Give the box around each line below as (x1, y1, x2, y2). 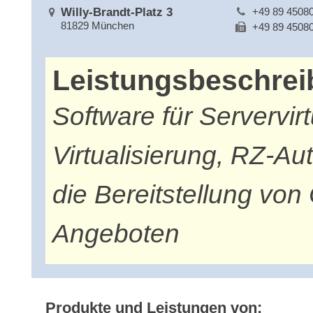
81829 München (61, 20, 135, 31)
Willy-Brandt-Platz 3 (61, 6, 173, 19)
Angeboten (52, 219, 180, 248)
